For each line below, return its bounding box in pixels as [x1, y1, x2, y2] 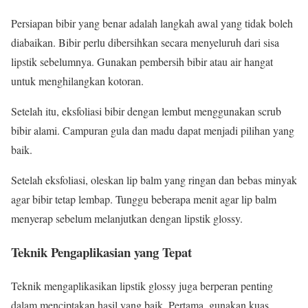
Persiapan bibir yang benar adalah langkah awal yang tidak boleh [11, 16, 293, 31]
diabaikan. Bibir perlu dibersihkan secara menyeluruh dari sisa [11, 35, 279, 50]
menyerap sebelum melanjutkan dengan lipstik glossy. [11, 211, 243, 226]
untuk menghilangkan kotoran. [11, 74, 144, 89]
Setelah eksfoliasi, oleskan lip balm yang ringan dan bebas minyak [11, 173, 297, 188]
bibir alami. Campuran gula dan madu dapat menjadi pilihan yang [11, 123, 294, 138]
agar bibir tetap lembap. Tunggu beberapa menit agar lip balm [11, 192, 276, 207]
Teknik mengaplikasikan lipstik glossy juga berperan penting [11, 278, 273, 293]
